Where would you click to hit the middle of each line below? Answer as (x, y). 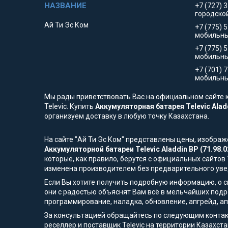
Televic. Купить (70, 107)
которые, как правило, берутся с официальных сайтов (136, 159)
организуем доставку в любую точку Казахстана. (127, 116)
